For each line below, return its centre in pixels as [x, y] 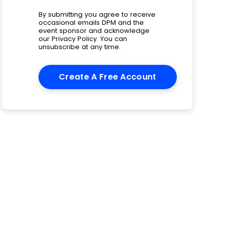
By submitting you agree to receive [97, 14]
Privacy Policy [74, 39]
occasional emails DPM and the [91, 23]
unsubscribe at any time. [80, 47]
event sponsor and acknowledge [94, 31]
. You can [112, 39]
